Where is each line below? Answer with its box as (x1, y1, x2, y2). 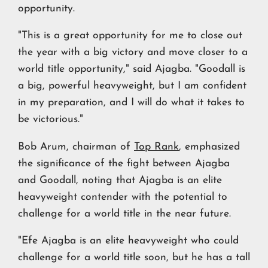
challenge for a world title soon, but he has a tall (18, 252, 250, 263)
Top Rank (134, 141, 179, 152)
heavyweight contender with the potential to (18, 191, 227, 202)
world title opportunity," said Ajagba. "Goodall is (18, 64, 245, 75)
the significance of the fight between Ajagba (18, 158, 230, 169)
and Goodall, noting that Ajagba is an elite (18, 175, 222, 185)
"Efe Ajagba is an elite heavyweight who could (18, 236, 239, 246)
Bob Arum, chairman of (18, 141, 134, 152)
